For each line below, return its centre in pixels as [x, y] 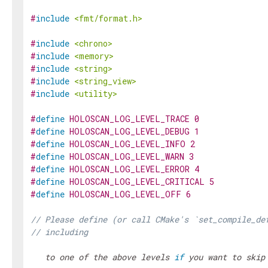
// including [62, 232]
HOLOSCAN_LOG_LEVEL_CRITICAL [137, 182]
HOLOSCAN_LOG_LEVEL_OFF [125, 194]
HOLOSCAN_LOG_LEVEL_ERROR [130, 169]
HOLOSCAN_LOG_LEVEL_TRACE [130, 119]
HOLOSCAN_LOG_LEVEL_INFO [127, 144]
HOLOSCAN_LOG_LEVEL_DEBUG [130, 131]
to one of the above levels [102, 257]
